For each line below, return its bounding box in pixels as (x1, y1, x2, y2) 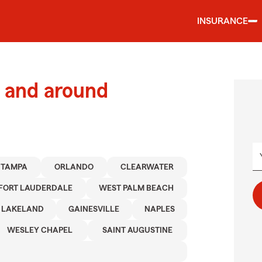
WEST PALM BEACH (99, 184, 174, 192)
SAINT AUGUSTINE (102, 226, 173, 235)
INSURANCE (197, 16, 248, 26)
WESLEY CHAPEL (7, 226, 73, 235)
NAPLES (144, 205, 175, 213)
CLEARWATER (120, 163, 174, 171)
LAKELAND (1, 205, 44, 213)
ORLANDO (54, 163, 94, 171)
